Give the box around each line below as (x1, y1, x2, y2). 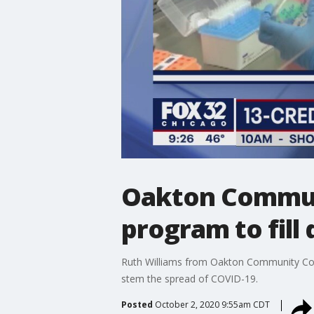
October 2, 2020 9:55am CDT (154, 298, 270, 310)
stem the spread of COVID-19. (121, 271, 258, 285)
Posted (121, 298, 153, 310)
